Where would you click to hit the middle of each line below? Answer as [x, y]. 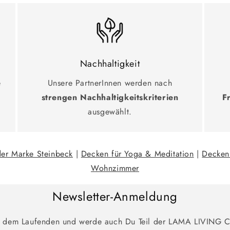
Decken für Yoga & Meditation [137, 154]
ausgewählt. [110, 111]
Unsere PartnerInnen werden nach [110, 83]
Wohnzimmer [115, 168]
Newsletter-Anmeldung [115, 196]
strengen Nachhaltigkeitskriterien [110, 97]
